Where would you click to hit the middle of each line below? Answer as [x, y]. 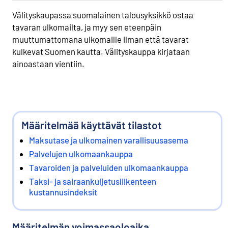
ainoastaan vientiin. [48, 63]
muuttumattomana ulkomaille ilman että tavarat [101, 39]
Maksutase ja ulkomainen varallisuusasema [109, 140]
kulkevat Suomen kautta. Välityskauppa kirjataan [101, 51]
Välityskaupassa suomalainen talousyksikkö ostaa [103, 15]
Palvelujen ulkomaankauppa [81, 153]
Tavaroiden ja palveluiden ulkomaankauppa [109, 167]
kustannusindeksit [63, 192]
